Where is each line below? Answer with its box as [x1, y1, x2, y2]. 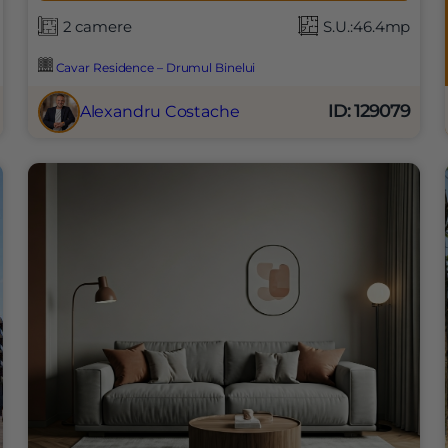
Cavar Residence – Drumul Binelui [52, 59, 256, 75]
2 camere [62, 16, 132, 36]
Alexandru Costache [79, 101, 240, 121]
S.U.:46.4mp [323, 16, 411, 36]
